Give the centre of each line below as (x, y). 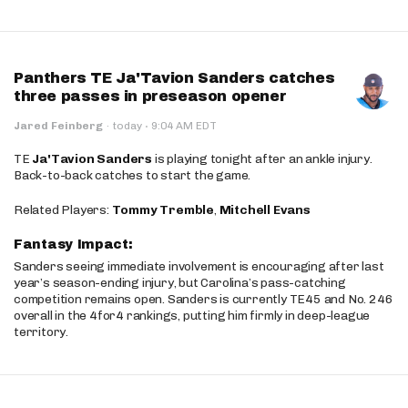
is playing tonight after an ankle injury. (262, 159)
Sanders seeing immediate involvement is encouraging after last (199, 266)
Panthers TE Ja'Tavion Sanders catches (174, 78)
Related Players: (63, 210)
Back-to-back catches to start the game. (133, 175)
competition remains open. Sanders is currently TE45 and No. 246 (204, 299)
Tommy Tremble (163, 210)
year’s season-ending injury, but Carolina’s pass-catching (180, 283)
